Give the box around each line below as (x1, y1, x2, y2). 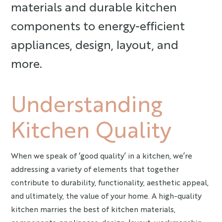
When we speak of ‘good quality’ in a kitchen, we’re (11, 150, 193, 161)
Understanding (11, 88, 163, 117)
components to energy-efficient (11, 17, 185, 33)
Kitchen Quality (11, 114, 172, 143)
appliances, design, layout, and (11, 36, 179, 52)
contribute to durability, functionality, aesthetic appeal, (11, 177, 209, 187)
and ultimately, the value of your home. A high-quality (11, 190, 202, 201)
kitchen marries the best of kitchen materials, (11, 204, 176, 214)
